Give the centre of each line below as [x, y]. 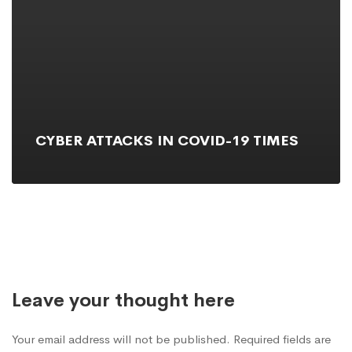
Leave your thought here [123, 301]
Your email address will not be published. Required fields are [171, 339]
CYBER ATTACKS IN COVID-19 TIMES [167, 141]
